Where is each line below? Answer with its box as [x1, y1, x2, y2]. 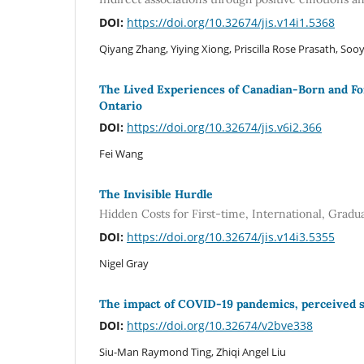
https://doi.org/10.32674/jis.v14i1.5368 [127, 15, 335, 31]
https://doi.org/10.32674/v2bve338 [127, 317, 313, 333]
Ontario [99, 98, 142, 114]
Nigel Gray [99, 255, 149, 271]
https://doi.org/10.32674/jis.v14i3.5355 [127, 228, 335, 245]
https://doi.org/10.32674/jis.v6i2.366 [127, 119, 322, 136]
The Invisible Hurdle [99, 187, 213, 202]
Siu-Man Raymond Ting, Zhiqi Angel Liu [99, 344, 286, 359]
